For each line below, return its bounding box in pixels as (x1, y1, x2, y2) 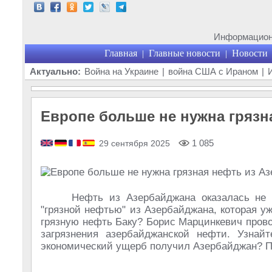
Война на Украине (84, 66, 158, 76)
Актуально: (30, 66, 81, 76)
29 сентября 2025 (99, 138, 170, 148)
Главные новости (148, 48, 220, 58)
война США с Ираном (168, 66, 258, 76)
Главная (104, 48, 137, 58)
